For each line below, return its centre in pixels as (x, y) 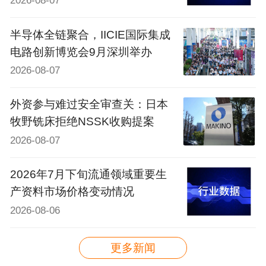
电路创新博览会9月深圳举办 (81, 52)
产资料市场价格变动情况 (72, 192)
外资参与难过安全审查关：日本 (89, 104)
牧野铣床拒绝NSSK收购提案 (82, 122)
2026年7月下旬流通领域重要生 (88, 175)
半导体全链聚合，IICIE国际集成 (90, 34)
